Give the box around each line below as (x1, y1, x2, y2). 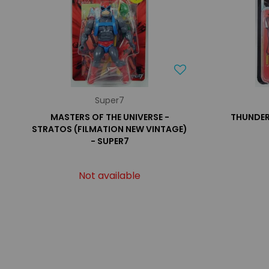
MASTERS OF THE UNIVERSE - (50, 111, 169, 123)
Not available (79, 169, 141, 183)
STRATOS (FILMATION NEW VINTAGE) (32, 123, 188, 135)
